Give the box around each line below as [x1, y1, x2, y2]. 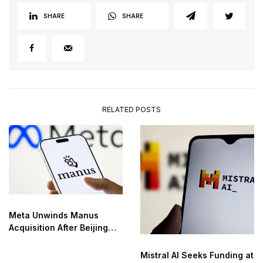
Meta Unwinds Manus [9, 210, 99, 220]
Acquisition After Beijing [9, 222, 108, 232]
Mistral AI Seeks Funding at [140, 250, 254, 261]
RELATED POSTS [102, 104, 161, 114]
